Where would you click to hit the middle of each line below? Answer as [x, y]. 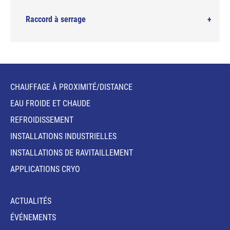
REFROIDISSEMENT [42, 120]
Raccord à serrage [56, 19]
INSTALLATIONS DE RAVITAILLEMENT [72, 153]
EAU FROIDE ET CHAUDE [50, 103]
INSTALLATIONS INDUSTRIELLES [63, 136]
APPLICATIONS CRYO [45, 169]
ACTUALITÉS [31, 201]
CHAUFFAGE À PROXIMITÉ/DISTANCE [71, 87]
